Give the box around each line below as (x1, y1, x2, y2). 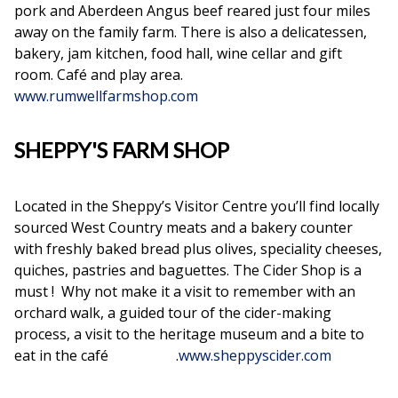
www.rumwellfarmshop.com (14, 86, 198, 107)
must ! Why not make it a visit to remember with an (14, 282, 355, 302)
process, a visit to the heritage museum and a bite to (14, 324, 364, 345)
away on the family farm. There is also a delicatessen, (14, 22, 367, 43)
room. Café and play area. (14, 65, 204, 85)
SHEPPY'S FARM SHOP (14, 137, 229, 163)
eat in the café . (14, 346, 179, 366)
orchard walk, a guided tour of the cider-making (14, 303, 331, 323)
